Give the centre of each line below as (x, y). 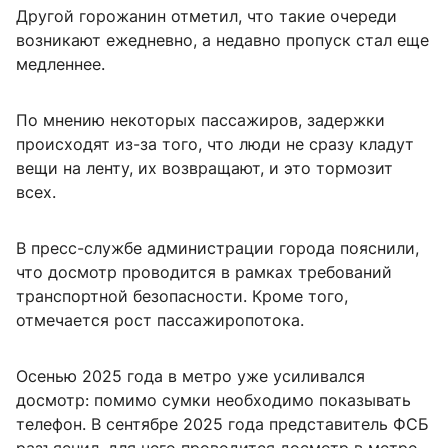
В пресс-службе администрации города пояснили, (217, 248)
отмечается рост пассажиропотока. (160, 320)
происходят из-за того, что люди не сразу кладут (215, 144)
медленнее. (60, 64)
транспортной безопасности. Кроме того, (182, 296)
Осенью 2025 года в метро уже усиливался (190, 376)
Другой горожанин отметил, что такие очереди (206, 16)
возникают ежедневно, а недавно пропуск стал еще (222, 40)
